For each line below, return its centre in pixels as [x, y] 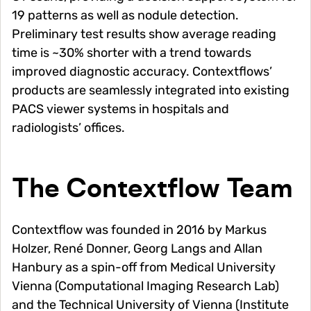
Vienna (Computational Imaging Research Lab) [145, 286]
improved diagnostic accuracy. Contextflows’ [142, 72]
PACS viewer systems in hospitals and [120, 109]
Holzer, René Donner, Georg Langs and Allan [137, 249]
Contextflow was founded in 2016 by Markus [139, 230]
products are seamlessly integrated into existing [151, 91]
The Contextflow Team [152, 190]
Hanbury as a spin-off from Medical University [144, 268]
